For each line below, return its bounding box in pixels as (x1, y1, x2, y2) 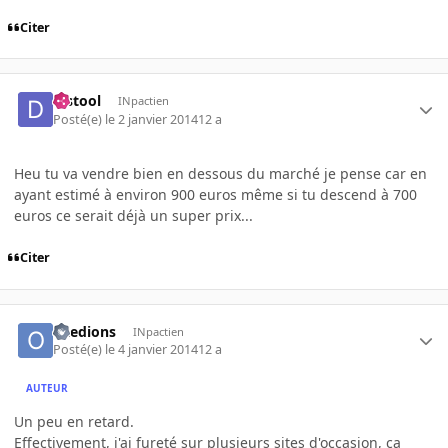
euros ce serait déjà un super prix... (14, 205, 253, 225)
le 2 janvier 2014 (105, 110, 199, 128)
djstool (53, 91, 102, 111)
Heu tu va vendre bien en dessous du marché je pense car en (14, 163, 427, 183)
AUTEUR (26, 380, 69, 395)
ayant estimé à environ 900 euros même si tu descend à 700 (14, 184, 417, 204)
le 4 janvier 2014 (105, 341, 199, 359)
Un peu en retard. (14, 412, 134, 432)
